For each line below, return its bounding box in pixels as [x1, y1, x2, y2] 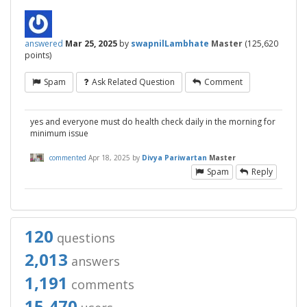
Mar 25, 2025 [65, 38, 117, 50]
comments [68, 276, 134, 293]
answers [68, 253, 120, 270]
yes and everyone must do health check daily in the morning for [30, 116, 275, 128]
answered [25, 38, 63, 50]
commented [49, 152, 86, 162]
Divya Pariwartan [142, 152, 207, 162]
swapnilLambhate [131, 38, 209, 50]
